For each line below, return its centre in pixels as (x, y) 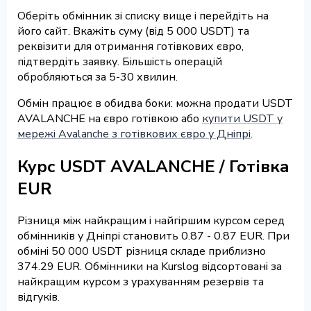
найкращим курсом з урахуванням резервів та (141, 282)
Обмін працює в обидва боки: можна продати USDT (155, 103)
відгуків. (39, 297)
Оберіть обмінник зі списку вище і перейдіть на (143, 16)
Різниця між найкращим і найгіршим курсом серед (151, 221)
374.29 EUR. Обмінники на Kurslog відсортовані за (150, 267)
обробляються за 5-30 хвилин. (98, 77)
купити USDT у (242, 118)
